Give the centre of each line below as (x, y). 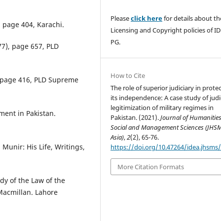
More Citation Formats (151, 167)
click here (147, 18)
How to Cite (128, 75)
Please (121, 18)
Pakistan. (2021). (136, 117)
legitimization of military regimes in (162, 107)
